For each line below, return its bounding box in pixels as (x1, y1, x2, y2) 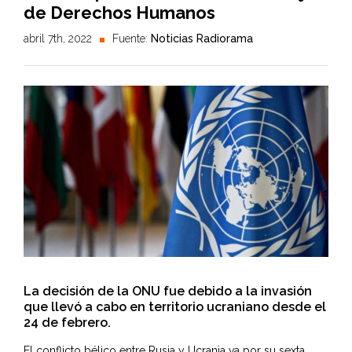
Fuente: (112, 32, 151, 45)
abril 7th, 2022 (24, 32, 92, 45)
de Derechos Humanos (24, 2, 215, 23)
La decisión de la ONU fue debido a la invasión (24, 284, 312, 299)
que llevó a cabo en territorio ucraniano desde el (24, 299, 326, 315)
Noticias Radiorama (151, 32, 253, 45)
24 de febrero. (24, 315, 111, 331)
